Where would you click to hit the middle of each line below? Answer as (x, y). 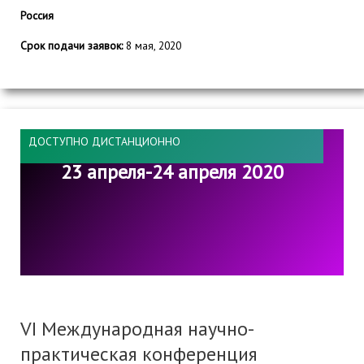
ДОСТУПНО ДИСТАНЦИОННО (104, 141)
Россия (37, 15)
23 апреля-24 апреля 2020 (172, 171)
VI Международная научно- (137, 328)
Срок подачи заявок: (71, 46)
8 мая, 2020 (152, 46)
